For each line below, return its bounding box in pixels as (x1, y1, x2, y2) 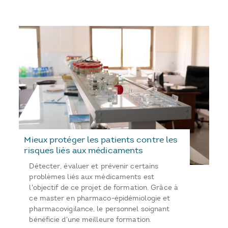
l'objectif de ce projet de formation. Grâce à (29, 183, 178, 192)
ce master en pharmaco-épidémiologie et (29, 194, 170, 203)
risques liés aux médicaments (24, 145, 144, 156)
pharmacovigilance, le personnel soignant (29, 205, 170, 214)
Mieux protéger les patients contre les (24, 134, 178, 145)
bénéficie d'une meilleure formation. (29, 215, 152, 224)
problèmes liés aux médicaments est (29, 173, 154, 182)
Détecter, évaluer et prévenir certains (29, 162, 159, 171)
